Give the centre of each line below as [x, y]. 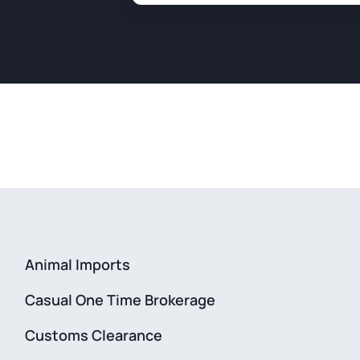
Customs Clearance [93, 335]
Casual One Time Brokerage [120, 300]
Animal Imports [77, 265]
